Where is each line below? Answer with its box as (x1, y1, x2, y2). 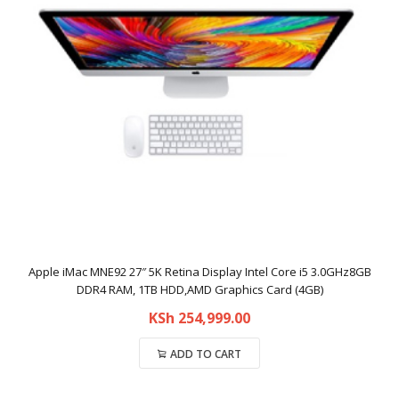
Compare (180, 386, 219, 397)
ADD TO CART (170, 346, 241, 362)
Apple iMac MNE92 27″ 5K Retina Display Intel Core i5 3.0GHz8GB (28, 264, 371, 280)
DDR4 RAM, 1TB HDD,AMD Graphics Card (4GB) (76, 281, 323, 297)
